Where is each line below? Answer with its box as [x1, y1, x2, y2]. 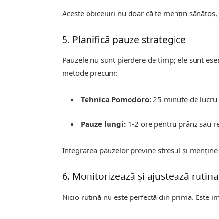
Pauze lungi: [81, 119, 126, 129]
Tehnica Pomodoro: [81, 94, 152, 105]
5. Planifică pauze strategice [62, 32, 186, 46]
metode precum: [62, 68, 118, 78]
